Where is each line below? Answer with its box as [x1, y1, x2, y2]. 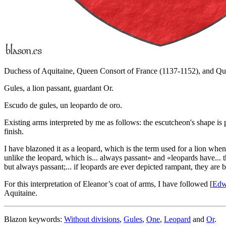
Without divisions [64, 214, 120, 223]
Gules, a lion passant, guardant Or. [4, 83, 114, 92]
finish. [4, 127, 24, 136]
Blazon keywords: [4, 214, 64, 223]
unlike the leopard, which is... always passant [4, 153, 147, 162]
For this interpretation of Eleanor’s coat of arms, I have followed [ [4, 179, 212, 188]
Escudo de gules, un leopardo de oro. [4, 100, 122, 109]
